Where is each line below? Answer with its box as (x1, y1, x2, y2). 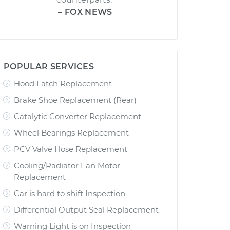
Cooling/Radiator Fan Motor (14, 161, 120, 170)
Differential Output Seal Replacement (14, 205, 159, 215)
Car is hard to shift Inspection (14, 188, 125, 198)
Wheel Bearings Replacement (14, 128, 129, 138)
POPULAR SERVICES (4, 62, 94, 71)
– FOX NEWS (58, 7, 112, 17)
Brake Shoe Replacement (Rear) (14, 95, 137, 105)
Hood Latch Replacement (14, 79, 112, 88)
